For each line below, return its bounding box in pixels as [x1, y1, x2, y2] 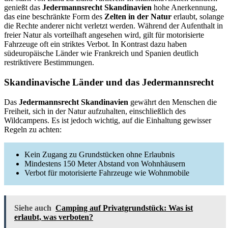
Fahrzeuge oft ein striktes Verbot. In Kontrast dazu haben [4, 40, 187, 49]
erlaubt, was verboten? [14, 212, 93, 221]
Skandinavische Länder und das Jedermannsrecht [4, 76, 214, 88]
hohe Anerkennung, [152, 3, 217, 12]
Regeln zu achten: [4, 125, 62, 134]
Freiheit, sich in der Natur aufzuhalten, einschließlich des [4, 106, 186, 116]
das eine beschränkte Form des [4, 12, 104, 21]
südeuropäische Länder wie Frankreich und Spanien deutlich [4, 49, 198, 58]
